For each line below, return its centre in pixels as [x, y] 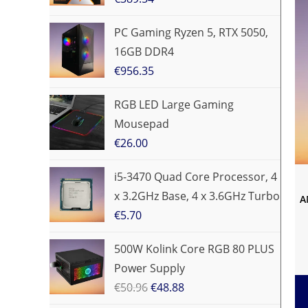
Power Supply [150, 268]
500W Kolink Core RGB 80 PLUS [194, 249]
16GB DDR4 [144, 52]
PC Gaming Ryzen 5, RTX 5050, [191, 32]
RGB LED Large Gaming [174, 104]
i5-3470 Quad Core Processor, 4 [196, 177]
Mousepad [142, 124]
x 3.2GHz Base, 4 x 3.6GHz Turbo [197, 196]
